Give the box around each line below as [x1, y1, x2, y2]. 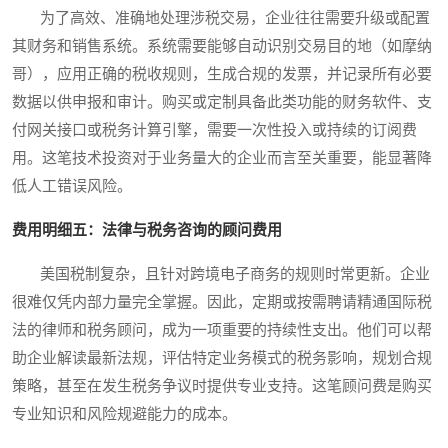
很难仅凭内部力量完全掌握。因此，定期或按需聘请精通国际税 [12, 294, 432, 311]
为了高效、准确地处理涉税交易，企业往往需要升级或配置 [12, 10, 430, 27]
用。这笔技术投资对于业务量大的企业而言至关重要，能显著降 [12, 150, 432, 167]
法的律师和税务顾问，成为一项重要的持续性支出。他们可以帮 [12, 322, 432, 339]
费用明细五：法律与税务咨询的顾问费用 [12, 222, 282, 239]
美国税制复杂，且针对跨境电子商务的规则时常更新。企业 [12, 266, 430, 283]
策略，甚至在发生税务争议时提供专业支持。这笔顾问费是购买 [12, 378, 432, 395]
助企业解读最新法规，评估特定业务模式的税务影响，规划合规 [12, 350, 432, 367]
